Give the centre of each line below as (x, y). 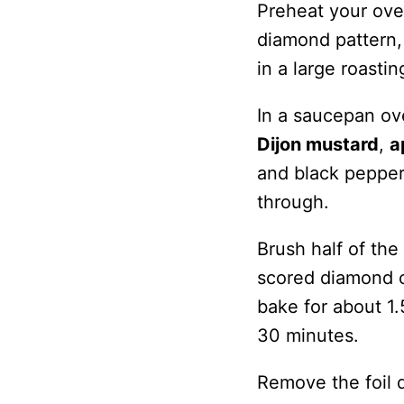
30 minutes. (308, 335)
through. (293, 202)
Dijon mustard (317, 144)
